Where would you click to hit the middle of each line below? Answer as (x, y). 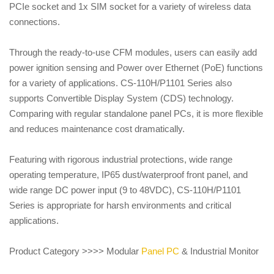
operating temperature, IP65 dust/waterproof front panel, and (128, 175)
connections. (36, 22)
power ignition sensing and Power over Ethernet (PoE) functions (136, 68)
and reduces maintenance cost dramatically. (98, 129)
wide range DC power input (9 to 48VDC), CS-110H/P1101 (125, 190)
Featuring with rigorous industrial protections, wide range (121, 159)
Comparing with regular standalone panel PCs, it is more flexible (136, 113)
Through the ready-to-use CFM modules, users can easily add (133, 52)
